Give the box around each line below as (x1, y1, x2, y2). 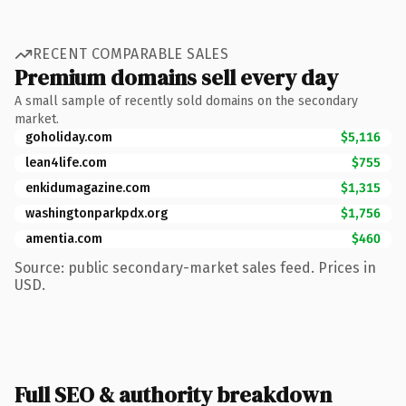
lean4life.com (25, 154, 107, 170)
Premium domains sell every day (14, 62, 338, 92)
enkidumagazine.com (25, 179, 150, 196)
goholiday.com (25, 129, 112, 145)
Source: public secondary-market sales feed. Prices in (14, 258, 376, 276)
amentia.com (25, 230, 102, 246)
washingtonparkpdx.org (25, 205, 168, 221)
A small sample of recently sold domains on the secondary (14, 92, 358, 109)
